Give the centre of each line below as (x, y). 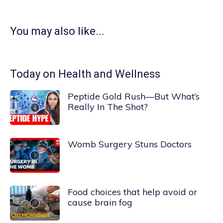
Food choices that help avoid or (132, 192)
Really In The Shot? (108, 107)
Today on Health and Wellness (85, 74)
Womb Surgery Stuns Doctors (130, 144)
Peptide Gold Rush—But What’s (134, 97)
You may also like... (57, 31)
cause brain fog (100, 203)
